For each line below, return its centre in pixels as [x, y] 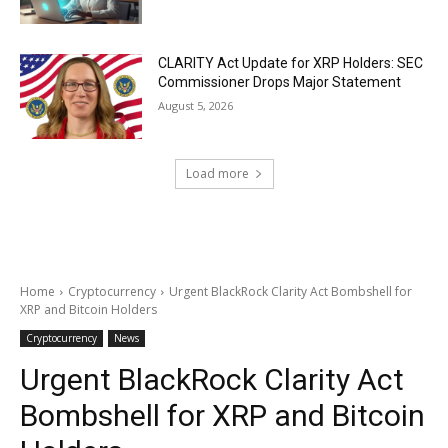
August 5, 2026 [196, 105]
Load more [217, 174]
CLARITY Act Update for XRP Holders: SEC [291, 62]
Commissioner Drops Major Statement [280, 81]
